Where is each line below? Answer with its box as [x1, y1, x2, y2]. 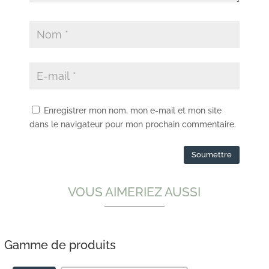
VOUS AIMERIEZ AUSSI [68, 184, 201, 199]
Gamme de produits [4, 237, 116, 252]
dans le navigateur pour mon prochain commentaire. [29, 119, 237, 129]
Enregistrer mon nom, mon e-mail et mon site [44, 105, 222, 115]
